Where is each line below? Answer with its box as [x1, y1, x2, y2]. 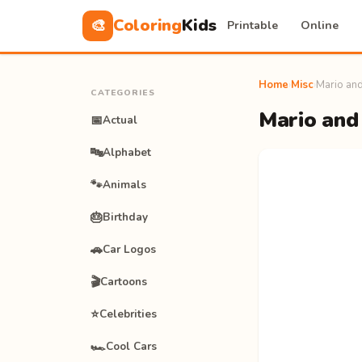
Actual [103, 112, 137, 128]
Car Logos [103, 242, 156, 257]
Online [301, 18, 339, 33]
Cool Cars [106, 339, 157, 354]
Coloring [113, 15, 182, 36]
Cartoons [100, 274, 147, 289]
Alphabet [103, 145, 151, 160]
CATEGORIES [90, 86, 155, 99]
